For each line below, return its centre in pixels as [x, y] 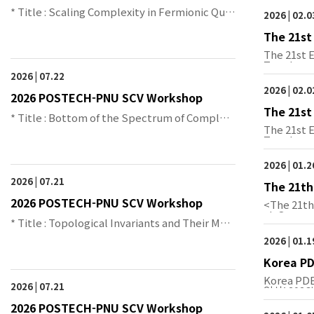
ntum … [30, 25]
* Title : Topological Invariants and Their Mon [122, 222]
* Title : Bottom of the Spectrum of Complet [121, 117]
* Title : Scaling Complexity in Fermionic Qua [121, 12]
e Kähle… [34, 130]
